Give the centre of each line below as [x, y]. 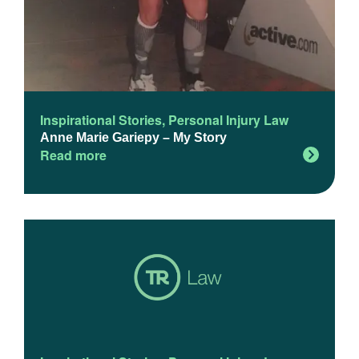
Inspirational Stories [101, 120]
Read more [73, 155]
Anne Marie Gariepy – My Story [133, 138]
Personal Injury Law [228, 120]
